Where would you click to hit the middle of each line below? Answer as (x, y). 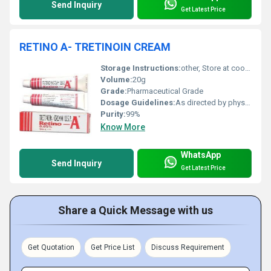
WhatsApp (201, 155)
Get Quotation (51, 247)
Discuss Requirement (188, 247)
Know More (123, 127)
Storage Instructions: (141, 68)
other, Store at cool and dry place (213, 68)
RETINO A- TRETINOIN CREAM (95, 47)
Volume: (116, 79)
